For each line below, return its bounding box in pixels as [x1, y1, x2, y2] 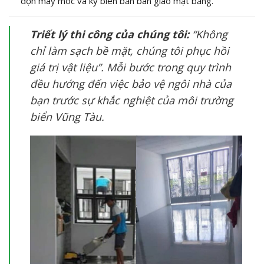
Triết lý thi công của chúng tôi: [29, 27, 189, 42]
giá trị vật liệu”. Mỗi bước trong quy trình [29, 60, 231, 75]
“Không [189, 27, 227, 42]
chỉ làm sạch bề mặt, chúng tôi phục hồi [29, 44, 229, 58]
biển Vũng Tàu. [29, 110, 104, 124]
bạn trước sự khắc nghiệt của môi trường [29, 93, 233, 108]
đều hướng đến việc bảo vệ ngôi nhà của [29, 77, 232, 91]
